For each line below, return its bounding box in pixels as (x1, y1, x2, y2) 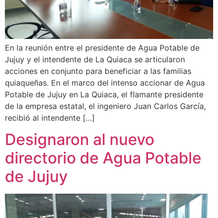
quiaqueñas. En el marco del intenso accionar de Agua (5, 77, 205, 88)
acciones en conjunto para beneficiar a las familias (5, 66, 191, 76)
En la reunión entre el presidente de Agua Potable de (5, 42, 200, 53)
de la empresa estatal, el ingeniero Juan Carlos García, (5, 101, 206, 111)
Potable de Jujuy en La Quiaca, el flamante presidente (5, 89, 203, 99)
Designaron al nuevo (5, 130, 154, 149)
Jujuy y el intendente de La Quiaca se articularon (5, 54, 185, 64)
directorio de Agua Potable (5, 148, 201, 168)
